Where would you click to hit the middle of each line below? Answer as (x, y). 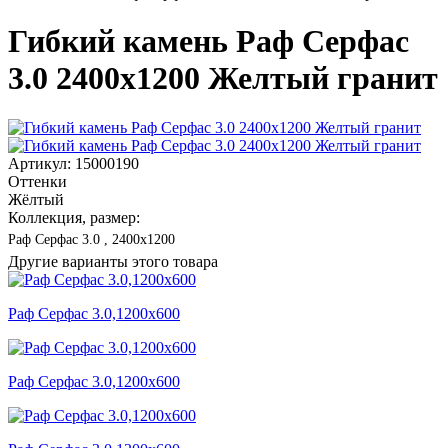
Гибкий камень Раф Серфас (208, 41)
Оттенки (37, 181)
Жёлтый (36, 199)
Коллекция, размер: (74, 217)
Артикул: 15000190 (73, 163)
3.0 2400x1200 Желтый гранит (223, 78)
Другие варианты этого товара (113, 261)
